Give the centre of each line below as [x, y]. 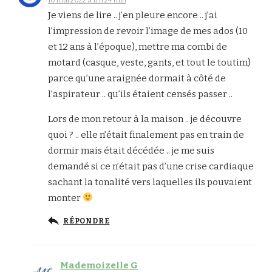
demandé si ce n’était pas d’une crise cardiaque [151, 166]
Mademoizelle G [99, 265]
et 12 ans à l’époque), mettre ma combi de [138, 46]
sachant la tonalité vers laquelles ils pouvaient [150, 182]
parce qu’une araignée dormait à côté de [137, 78]
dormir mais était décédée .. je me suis [131, 150]
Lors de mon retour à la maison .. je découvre [145, 119]
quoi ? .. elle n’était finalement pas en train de [146, 134]
